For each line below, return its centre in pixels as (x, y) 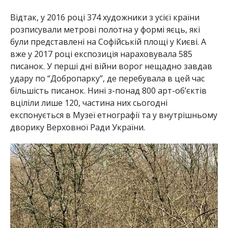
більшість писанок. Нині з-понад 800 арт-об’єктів (108, 90)
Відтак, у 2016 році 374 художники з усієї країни (105, 17)
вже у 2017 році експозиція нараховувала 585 (101, 54)
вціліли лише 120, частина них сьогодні (89, 103)
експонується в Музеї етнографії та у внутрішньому (113, 115)
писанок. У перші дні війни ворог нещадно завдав (111, 66)
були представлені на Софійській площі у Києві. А (108, 41)
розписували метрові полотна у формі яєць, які (105, 29)
